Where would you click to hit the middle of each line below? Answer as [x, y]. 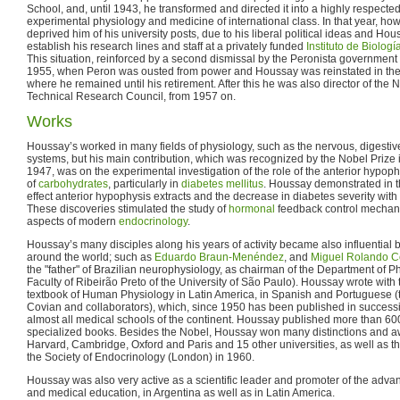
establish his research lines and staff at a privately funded [167, 46]
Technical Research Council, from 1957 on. [131, 96]
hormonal [252, 208]
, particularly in [145, 183]
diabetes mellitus [222, 183]
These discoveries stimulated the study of [128, 208]
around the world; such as [91, 257]
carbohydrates [73, 183]
